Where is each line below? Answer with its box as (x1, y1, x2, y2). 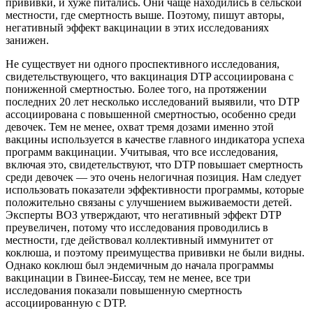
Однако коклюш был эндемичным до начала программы (6, 259, 274, 272)
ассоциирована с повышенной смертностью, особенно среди (6, 108, 296, 121)
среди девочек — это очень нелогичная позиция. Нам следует (6, 171, 301, 184)
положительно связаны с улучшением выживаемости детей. (6, 196, 292, 209)
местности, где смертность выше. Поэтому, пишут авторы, (6, 9, 284, 22)
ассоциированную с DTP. (6, 297, 126, 310)
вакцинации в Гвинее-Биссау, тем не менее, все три (6, 272, 251, 284)
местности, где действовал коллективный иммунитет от (6, 234, 273, 247)
